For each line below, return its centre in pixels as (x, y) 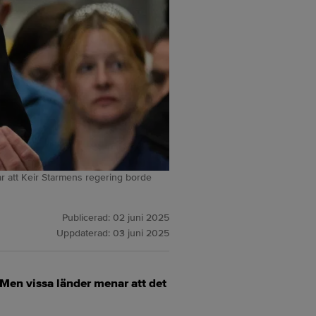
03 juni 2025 (141, 233)
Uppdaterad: (85, 233)
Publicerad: (87, 218)
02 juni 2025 (141, 218)
